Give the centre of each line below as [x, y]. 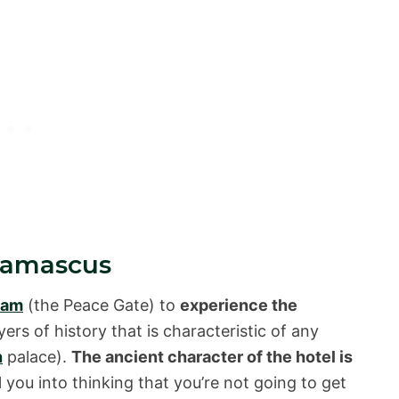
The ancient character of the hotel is [212, 356]
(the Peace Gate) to [102, 305]
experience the [239, 305]
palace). [37, 356]
